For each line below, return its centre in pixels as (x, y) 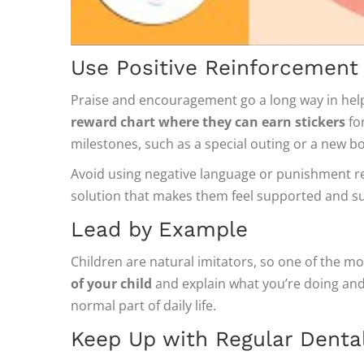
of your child (111, 283)
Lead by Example (159, 229)
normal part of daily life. (143, 305)
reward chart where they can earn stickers (208, 121)
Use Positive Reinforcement (214, 67)
